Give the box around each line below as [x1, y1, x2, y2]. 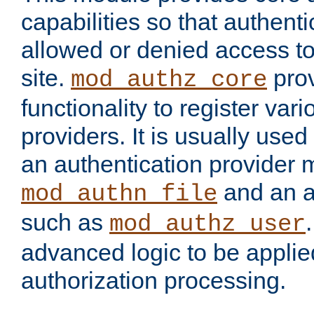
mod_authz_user [109, 211, 306, 238]
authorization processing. [21, 267, 286, 294]
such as [21, 209, 109, 236]
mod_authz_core [71, 67, 267, 94]
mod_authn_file [21, 181, 217, 208]
